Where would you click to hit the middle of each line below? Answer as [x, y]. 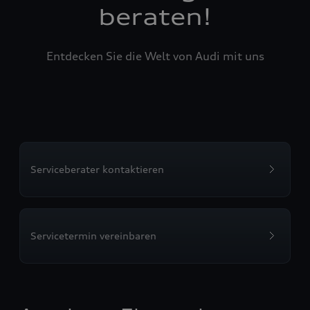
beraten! [155, 17]
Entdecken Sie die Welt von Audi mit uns [155, 56]
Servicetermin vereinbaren [93, 236]
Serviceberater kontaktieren [97, 169]
